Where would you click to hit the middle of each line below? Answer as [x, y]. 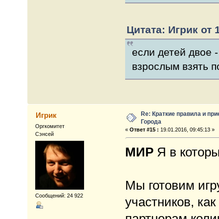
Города [151, 122]
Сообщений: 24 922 [59, 195]
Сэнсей [45, 134]
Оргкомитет [50, 126]
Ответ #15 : [144, 130]
